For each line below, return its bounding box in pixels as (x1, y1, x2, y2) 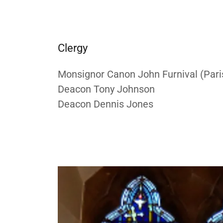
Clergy (58, 41, 88, 54)
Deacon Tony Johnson (58, 83, 155, 95)
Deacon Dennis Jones (58, 98, 153, 110)
